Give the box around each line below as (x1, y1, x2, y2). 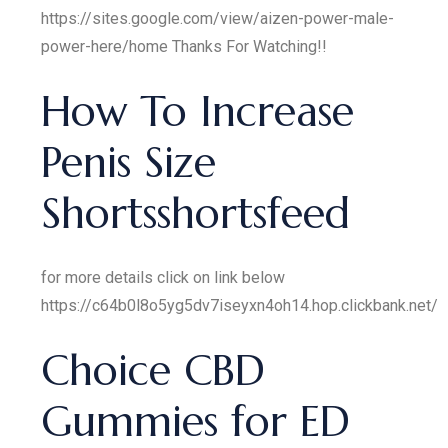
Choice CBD (41, 344, 266, 397)
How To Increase (41, 85, 355, 138)
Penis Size (41, 136, 217, 189)
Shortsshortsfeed (41, 187, 351, 240)
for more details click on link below (41, 268, 286, 287)
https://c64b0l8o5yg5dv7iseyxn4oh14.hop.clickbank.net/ (41, 296, 439, 315)
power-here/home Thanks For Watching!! (41, 37, 328, 56)
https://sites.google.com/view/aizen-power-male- (41, 9, 395, 28)
